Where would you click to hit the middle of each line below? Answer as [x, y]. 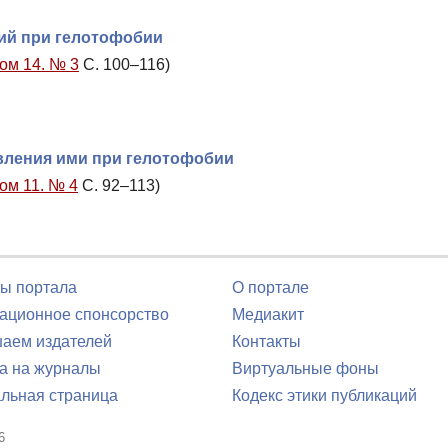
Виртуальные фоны [305, 368]
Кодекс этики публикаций [324, 395]
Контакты [266, 341]
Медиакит [268, 314]
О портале [270, 287]
